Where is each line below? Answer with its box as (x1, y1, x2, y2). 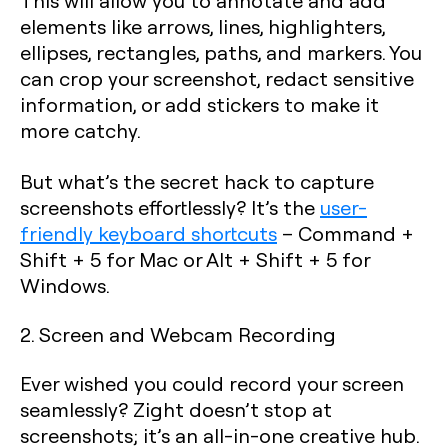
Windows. (20, 272, 110, 298)
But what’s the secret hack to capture (20, 168, 374, 194)
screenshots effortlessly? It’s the (20, 194, 320, 220)
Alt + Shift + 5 (206, 246, 337, 272)
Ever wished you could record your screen (20, 370, 404, 396)
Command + (298, 220, 414, 246)
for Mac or (101, 246, 206, 272)
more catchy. (20, 117, 141, 143)
